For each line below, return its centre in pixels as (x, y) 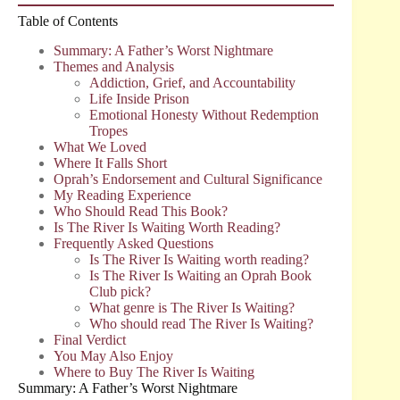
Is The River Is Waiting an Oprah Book (200, 275)
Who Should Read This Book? (141, 211)
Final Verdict (90, 339)
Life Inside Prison (139, 98)
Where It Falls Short (110, 162)
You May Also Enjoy (113, 355)
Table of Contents (68, 21)
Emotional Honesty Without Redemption (204, 114)
